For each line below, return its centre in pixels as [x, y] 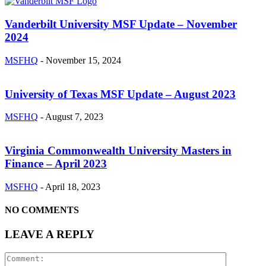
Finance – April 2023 [56, 163]
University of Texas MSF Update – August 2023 [120, 94]
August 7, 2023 [74, 117]
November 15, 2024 [83, 60]
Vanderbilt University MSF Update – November [121, 24]
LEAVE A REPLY [50, 235]
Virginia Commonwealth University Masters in [118, 150]
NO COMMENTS [42, 210]
